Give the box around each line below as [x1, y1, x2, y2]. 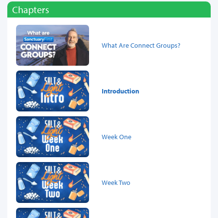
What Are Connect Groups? [102, 40, 181, 50]
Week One [102, 132, 131, 142]
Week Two [102, 178, 130, 187]
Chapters [12, 3, 49, 16]
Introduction [102, 86, 139, 96]
